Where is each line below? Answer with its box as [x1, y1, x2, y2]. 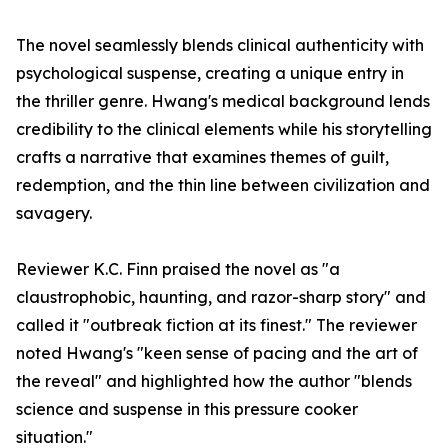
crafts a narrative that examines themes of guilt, [16, 147, 389, 168]
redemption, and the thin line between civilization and [16, 175, 430, 196]
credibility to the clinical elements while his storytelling [16, 119, 432, 140]
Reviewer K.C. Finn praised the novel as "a [16, 259, 340, 280]
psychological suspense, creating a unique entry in [16, 63, 404, 84]
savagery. [16, 203, 92, 224]
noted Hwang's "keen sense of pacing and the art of [16, 343, 418, 364]
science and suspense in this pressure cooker [16, 399, 358, 420]
